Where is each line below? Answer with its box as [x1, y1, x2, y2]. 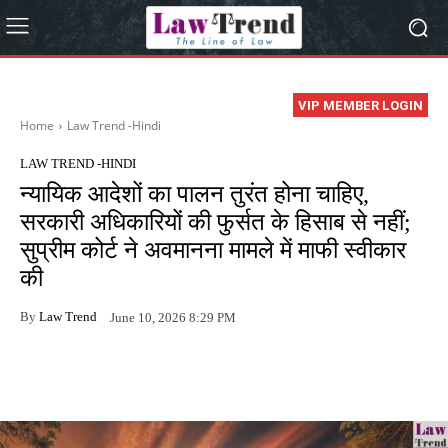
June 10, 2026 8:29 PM [110, 309, 236, 325]
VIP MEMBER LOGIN [298, 98, 423, 114]
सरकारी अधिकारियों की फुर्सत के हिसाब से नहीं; [20, 209, 411, 236]
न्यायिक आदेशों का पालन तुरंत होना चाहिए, [20, 181, 369, 208]
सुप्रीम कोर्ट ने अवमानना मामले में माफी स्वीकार [20, 237, 406, 264]
